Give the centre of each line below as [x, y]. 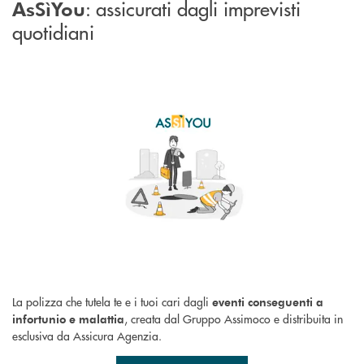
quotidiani [53, 31]
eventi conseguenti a [268, 301]
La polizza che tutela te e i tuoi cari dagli [112, 301]
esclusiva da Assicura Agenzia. [87, 335]
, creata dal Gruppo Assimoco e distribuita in [234, 318]
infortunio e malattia [68, 318]
